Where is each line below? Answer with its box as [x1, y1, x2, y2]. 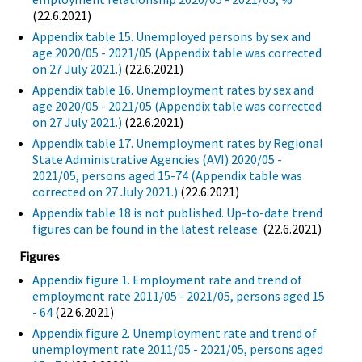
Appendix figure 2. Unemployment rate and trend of [32, 325, 317, 342]
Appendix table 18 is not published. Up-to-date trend [32, 204, 322, 221]
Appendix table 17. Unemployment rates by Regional [32, 135, 323, 152]
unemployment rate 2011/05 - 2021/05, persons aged [32, 341, 323, 358]
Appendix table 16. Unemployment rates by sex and [32, 82, 314, 99]
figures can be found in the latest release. [32, 221, 260, 238]
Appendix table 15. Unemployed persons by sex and [32, 28, 311, 45]
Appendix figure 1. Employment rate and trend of [32, 271, 302, 288]
